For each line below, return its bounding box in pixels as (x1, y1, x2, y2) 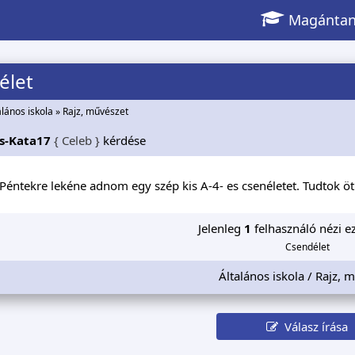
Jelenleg (197, 219, 244, 236)
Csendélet (284, 239, 330, 254)
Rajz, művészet (62, 105, 128, 119)
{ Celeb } (53, 132, 100, 148)
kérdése (99, 132, 146, 148)
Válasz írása (278, 318, 349, 334)
